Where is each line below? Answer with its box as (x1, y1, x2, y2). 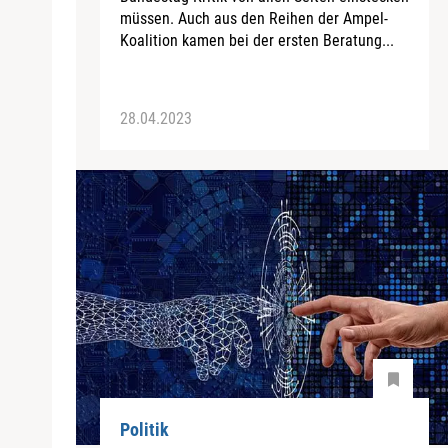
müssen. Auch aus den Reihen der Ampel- (120, 8, 388, 28)
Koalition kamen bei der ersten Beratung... (120, 30, 394, 50)
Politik (120, 419, 169, 441)
